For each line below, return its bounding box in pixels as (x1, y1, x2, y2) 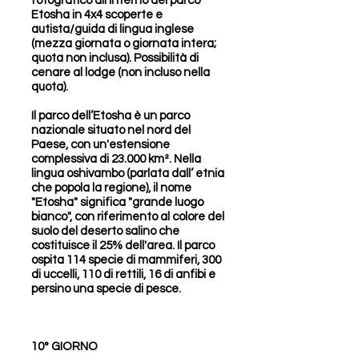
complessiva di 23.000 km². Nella (31, 153, 201, 165)
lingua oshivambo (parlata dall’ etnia (31, 167, 224, 179)
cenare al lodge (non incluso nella (31, 67, 210, 79)
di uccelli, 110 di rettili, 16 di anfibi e (31, 268, 216, 280)
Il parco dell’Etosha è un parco (31, 110, 190, 122)
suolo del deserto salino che (31, 225, 179, 237)
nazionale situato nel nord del (31, 124, 191, 136)
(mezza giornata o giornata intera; (31, 38, 216, 50)
